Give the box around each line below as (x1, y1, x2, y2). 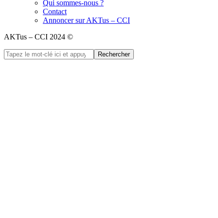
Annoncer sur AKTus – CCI (43, 16, 130, 25)
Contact (43, 7, 67, 16)
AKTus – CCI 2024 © (4, 33, 75, 41)
